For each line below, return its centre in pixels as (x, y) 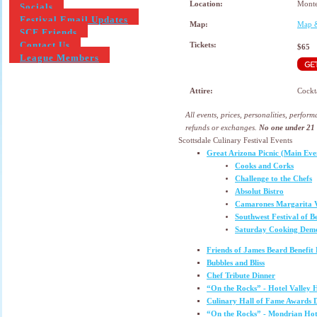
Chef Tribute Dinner (241, 275)
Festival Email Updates (74, 19)
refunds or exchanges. (221, 128)
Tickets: (203, 45)
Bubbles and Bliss (236, 263)
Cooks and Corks (264, 166)
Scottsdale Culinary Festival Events (235, 140)
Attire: (201, 91)
